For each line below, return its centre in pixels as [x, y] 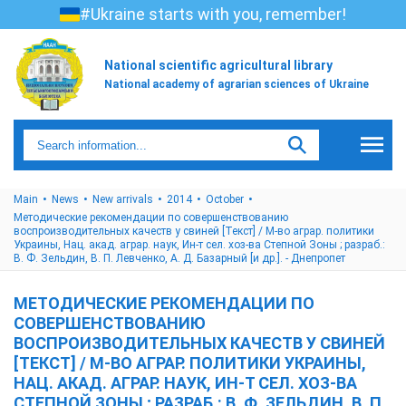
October [225, 199]
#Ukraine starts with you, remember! [213, 14]
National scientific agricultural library [218, 65]
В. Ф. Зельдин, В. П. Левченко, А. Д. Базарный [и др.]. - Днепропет [179, 258]
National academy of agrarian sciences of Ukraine [237, 84]
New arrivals [123, 199]
